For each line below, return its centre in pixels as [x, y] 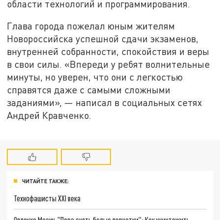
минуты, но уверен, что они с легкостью [95, 77]
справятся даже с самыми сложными [89, 90]
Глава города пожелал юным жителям [91, 26]
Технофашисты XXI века [47, 198]
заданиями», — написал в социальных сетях [105, 103]
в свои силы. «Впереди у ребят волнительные [109, 64]
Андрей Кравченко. [49, 115]
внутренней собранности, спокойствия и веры [108, 52]
